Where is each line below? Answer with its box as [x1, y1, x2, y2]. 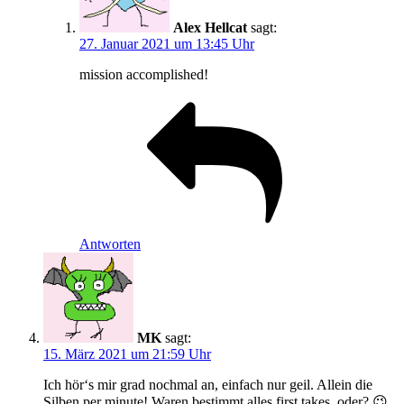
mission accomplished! [79, 66, 208, 82]
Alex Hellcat [173, 19, 247, 35]
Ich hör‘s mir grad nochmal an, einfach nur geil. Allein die [43, 376, 372, 392]
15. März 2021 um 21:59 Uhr [43, 345, 211, 362]
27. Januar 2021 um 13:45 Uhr [79, 35, 254, 51]
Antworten [79, 235, 141, 252]
